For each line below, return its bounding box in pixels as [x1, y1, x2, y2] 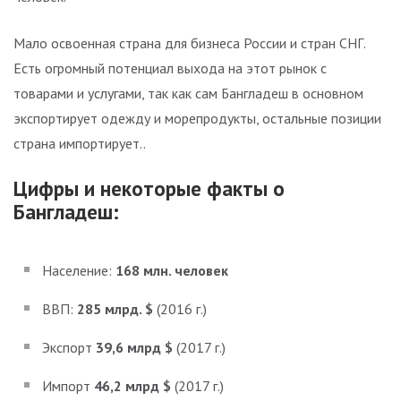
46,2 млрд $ [94, 377, 175, 396]
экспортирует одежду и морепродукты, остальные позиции [13, 108, 381, 127]
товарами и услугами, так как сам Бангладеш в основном [13, 83, 363, 102]
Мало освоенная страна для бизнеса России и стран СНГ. [13, 33, 365, 52]
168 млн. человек [115, 261, 228, 280]
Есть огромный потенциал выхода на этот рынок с [13, 58, 327, 77]
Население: [42, 261, 115, 280]
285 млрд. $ [77, 300, 153, 319]
